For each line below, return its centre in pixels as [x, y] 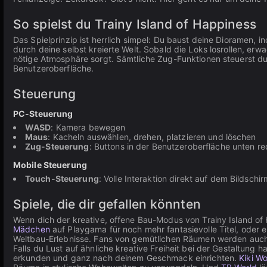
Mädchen [32, 229]
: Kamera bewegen [88, 127]
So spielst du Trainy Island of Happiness [135, 24]
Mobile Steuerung [50, 165]
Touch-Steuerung [62, 178]
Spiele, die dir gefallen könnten [107, 204]
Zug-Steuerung [57, 146]
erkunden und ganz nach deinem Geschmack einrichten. [126, 258]
